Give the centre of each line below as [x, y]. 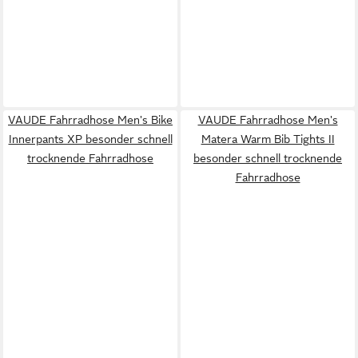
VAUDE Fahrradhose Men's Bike [90, 119]
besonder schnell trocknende [268, 158]
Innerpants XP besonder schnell [90, 139]
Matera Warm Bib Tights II [268, 139]
